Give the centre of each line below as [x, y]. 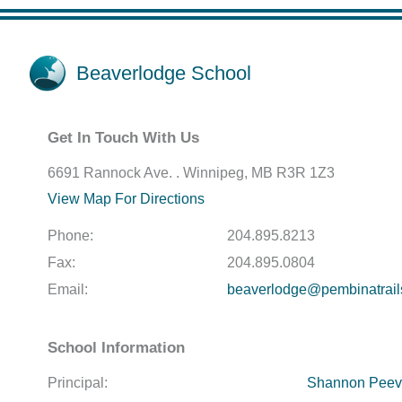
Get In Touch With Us [123, 138]
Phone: [70, 236]
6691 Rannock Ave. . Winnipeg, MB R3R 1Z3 [191, 173]
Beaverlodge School [164, 73]
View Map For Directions [126, 199]
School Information [116, 348]
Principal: [78, 383]
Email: [68, 289]
